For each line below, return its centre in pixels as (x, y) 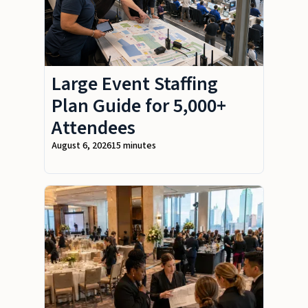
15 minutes (134, 146)
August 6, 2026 (81, 146)
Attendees (93, 128)
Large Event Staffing (135, 84)
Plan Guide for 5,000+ (139, 106)
